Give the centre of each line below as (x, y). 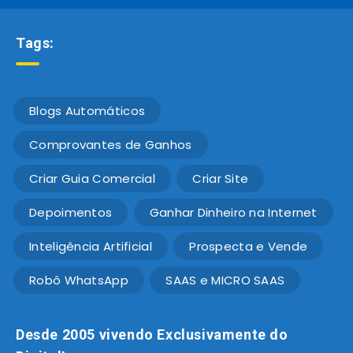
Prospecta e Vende (249, 247)
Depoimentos (71, 213)
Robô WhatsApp (79, 281)
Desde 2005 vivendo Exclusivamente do (152, 335)
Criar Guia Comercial (92, 179)
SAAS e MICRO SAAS (225, 281)
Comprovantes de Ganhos (111, 145)
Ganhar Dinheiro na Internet (233, 213)
